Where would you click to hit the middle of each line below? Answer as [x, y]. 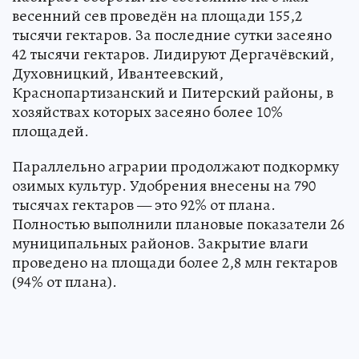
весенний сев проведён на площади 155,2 [157, 15]
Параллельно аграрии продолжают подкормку [175, 166]
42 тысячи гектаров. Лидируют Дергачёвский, [173, 54]
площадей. [50, 131]
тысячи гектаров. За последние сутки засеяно [172, 34]
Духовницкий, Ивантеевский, [118, 73]
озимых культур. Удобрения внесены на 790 [164, 185]
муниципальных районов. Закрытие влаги [160, 243]
